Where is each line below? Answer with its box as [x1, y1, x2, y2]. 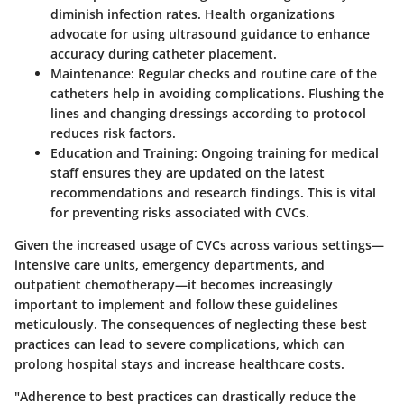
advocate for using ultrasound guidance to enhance [50, 25, 370, 43]
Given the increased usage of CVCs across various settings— [14, 236, 384, 254]
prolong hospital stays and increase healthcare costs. [14, 355, 344, 373]
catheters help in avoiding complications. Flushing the [50, 85, 384, 103]
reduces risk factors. [50, 124, 176, 142]
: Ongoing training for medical [194, 144, 379, 162]
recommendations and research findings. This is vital [50, 184, 376, 202]
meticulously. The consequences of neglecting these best [14, 316, 367, 334]
